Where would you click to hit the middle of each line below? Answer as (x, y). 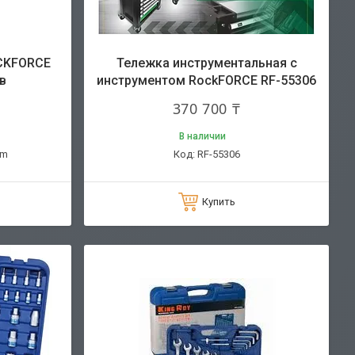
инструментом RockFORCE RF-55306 (206, 80)
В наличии (202, 136)
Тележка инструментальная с (206, 63)
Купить (218, 201)
